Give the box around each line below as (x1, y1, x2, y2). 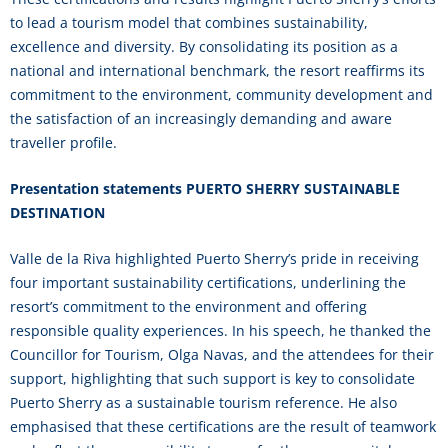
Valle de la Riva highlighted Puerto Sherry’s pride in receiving (10, 249, 419, 268)
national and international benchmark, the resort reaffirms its (10, 61, 425, 80)
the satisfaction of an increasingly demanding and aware (10, 109, 392, 128)
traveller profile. (10, 133, 117, 152)
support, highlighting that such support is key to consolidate (10, 369, 415, 388)
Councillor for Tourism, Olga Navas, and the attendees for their (10, 345, 434, 364)
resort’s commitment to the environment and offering (10, 297, 367, 316)
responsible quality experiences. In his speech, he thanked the (10, 321, 431, 340)
